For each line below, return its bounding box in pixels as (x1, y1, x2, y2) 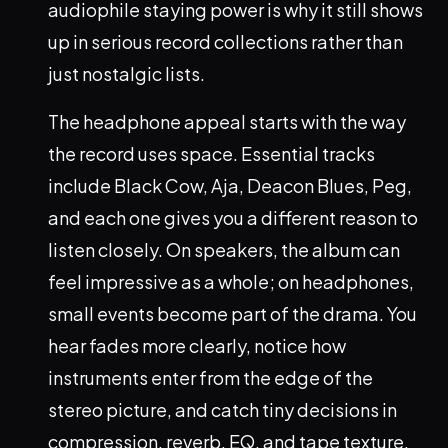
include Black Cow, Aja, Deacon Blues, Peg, (48, 174, 412, 198)
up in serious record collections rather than (48, 30, 403, 54)
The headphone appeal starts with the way (48, 110, 406, 134)
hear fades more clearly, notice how (48, 334, 346, 358)
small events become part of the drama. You (48, 302, 417, 326)
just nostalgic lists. (48, 62, 205, 86)
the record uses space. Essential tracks (48, 142, 375, 166)
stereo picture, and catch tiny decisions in (48, 398, 397, 422)
